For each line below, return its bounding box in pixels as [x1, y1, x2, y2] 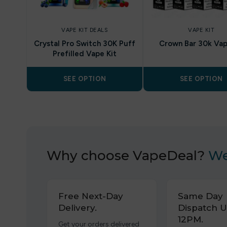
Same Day [177, 191, 223, 201]
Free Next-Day [58, 191, 123, 201]
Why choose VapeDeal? [47, 147, 208, 164]
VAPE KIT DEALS [61, 27, 108, 33]
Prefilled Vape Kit [53, 49, 117, 58]
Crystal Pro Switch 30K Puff [34, 39, 135, 48]
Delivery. [58, 203, 97, 213]
